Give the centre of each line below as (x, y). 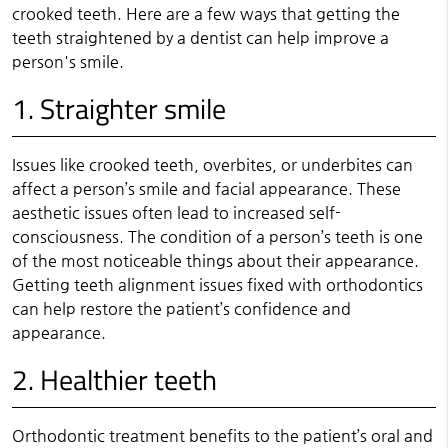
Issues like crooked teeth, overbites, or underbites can (212, 164)
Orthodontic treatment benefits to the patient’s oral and (222, 435)
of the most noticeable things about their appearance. (215, 260)
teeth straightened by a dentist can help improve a (200, 37)
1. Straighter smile (118, 108)
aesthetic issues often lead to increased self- (176, 212)
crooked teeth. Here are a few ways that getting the (205, 13)
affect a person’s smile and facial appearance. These (206, 188)
